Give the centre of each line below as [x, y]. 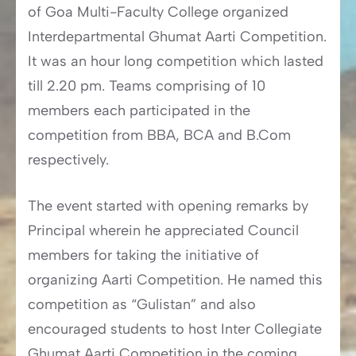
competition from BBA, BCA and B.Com [159, 135]
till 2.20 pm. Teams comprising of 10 [147, 86]
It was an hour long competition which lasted [176, 62]
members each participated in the [139, 111]
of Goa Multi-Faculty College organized [158, 12]
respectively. [68, 160]
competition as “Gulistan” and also [142, 305]
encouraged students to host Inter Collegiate [175, 329]
